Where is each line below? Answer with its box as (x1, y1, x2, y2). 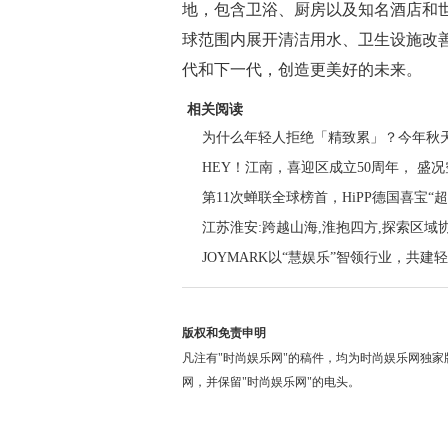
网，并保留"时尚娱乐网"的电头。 (182, 375, 360, 389)
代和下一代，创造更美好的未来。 (182, 61, 422, 78)
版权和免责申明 (182, 326, 266, 340)
